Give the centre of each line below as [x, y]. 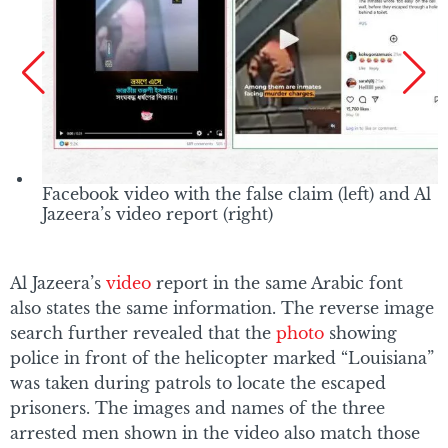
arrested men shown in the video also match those [215, 433]
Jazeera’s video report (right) [157, 213]
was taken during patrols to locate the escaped [198, 383]
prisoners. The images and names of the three [197, 408]
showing [360, 333]
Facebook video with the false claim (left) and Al [236, 193]
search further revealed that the [143, 333]
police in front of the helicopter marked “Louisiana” [222, 358]
